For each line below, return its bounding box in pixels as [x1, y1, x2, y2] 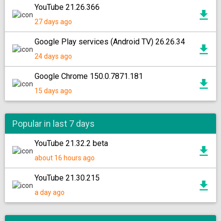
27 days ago [35, 18, 72, 26]
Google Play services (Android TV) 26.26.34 [35, 37, 185, 46]
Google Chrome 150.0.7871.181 [35, 72, 143, 81]
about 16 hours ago [35, 154, 95, 162]
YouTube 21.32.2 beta [35, 139, 108, 148]
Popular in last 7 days [12, 118, 95, 129]
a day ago [35, 188, 65, 196]
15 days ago [35, 87, 72, 95]
